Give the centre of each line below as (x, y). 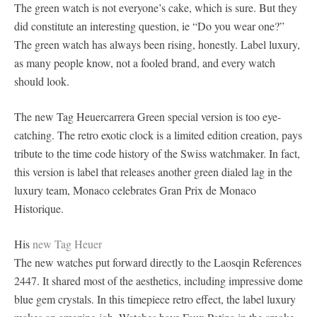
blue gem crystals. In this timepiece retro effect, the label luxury (155, 299)
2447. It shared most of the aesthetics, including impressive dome (158, 281)
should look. (42, 81)
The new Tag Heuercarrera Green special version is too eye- (148, 116)
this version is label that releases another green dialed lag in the (153, 172)
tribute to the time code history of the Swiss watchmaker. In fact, (157, 153)
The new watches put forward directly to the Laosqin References (158, 262)
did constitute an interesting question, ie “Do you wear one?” (149, 26)
